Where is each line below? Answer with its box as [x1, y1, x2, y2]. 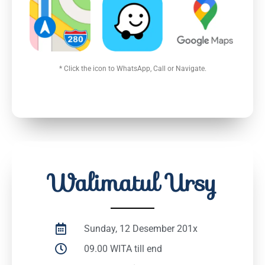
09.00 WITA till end [84, 243, 162, 255]
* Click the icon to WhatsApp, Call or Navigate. [59, 64, 206, 73]
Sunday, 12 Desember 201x [84, 223, 198, 235]
